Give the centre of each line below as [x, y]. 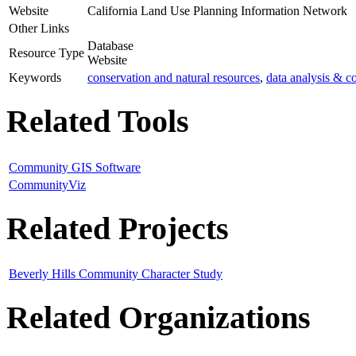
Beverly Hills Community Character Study [116, 274]
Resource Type [46, 53]
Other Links [39, 29]
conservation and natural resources [174, 78]
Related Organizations [159, 318]
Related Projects [118, 228]
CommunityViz [47, 184]
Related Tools [98, 122]
